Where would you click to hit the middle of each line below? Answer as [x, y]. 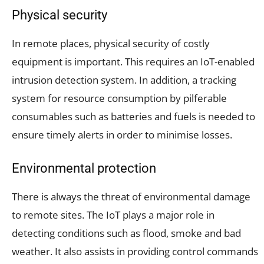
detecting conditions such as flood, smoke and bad [126, 233]
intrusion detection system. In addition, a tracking [124, 80]
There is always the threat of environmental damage [131, 196]
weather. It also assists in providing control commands [135, 251]
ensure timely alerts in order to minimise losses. [122, 134]
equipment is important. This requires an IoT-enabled [133, 61]
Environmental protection [84, 168]
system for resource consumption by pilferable [119, 98]
